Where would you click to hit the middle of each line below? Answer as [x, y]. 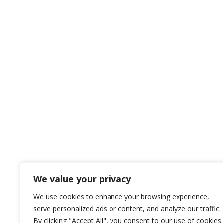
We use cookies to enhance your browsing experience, [121, 196]
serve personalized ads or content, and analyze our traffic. [127, 208]
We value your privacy [82, 179]
